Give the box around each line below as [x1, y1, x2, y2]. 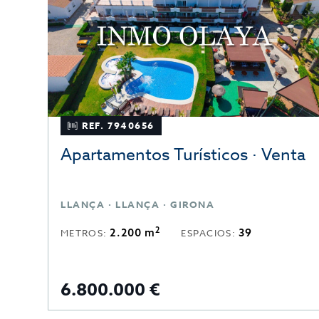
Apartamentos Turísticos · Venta [61, 143, 305, 168]
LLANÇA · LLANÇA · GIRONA [61, 198, 215, 211]
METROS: [61, 226, 110, 240]
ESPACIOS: [181, 226, 239, 240]
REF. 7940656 [82, 119, 155, 132]
